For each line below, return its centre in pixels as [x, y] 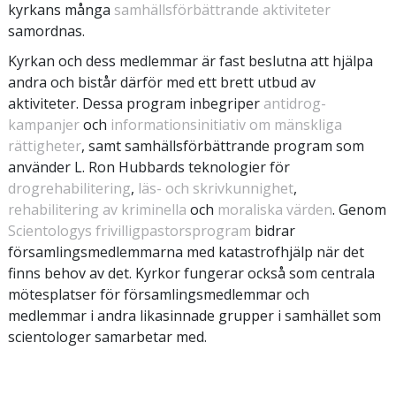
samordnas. [46, 30]
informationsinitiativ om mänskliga [226, 124]
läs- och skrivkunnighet [216, 188]
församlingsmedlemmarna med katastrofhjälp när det [186, 251]
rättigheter [45, 145]
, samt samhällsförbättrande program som [223, 145]
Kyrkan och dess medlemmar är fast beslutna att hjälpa [190, 61]
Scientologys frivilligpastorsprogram [129, 230]
